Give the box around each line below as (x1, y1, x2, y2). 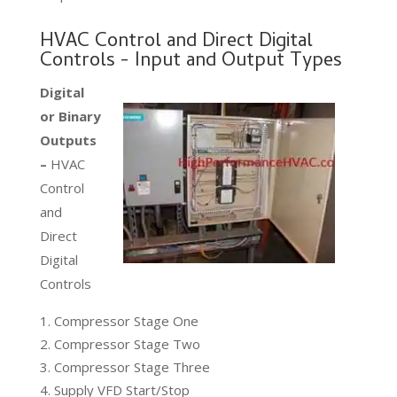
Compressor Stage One (53, 311, 198, 330)
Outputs (39, 130, 97, 149)
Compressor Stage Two (53, 334, 200, 353)
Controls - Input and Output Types (39, 45, 342, 78)
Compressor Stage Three (53, 357, 210, 376)
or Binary (39, 106, 101, 125)
